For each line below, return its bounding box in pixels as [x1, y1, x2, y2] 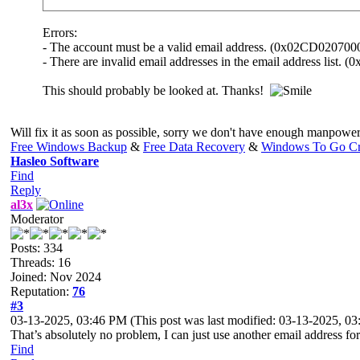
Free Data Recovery [143, 139, 245, 153]
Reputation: [10, 284, 72, 298]
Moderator [10, 211, 63, 226]
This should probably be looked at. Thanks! [43, 83, 270, 97]
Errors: [43, 25, 77, 39]
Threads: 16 [10, 255, 71, 269]
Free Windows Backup [10, 139, 127, 153]
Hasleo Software [10, 153, 99, 168]
